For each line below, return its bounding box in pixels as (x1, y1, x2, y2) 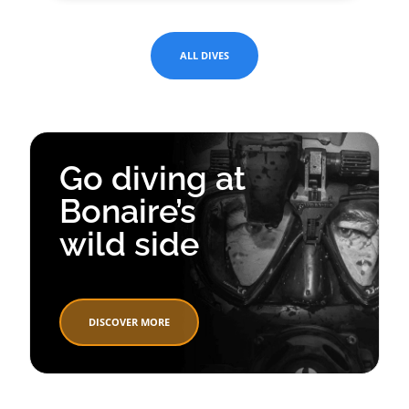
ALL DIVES (180, 48, 229, 63)
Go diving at (59, 159, 246, 198)
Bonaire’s (59, 192, 196, 231)
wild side (59, 225, 199, 264)
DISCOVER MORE (89, 315, 170, 330)
